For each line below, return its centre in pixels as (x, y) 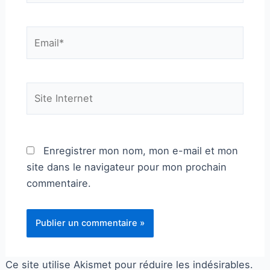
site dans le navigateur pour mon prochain (126, 167)
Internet (44, 106)
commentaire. (58, 183)
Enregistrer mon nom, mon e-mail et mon (140, 150)
